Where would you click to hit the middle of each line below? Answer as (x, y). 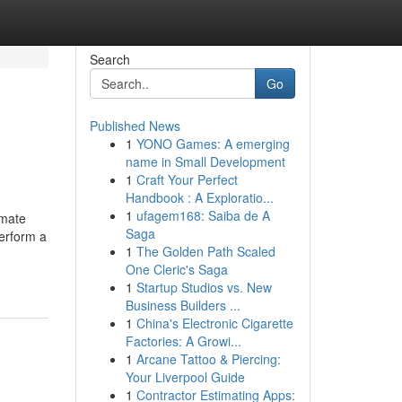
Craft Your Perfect (187, 179)
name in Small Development (205, 162)
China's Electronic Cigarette (214, 323)
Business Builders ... (183, 305)
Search (109, 59)
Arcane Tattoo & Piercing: (208, 359)
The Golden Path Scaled (205, 251)
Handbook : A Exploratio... (199, 197)
